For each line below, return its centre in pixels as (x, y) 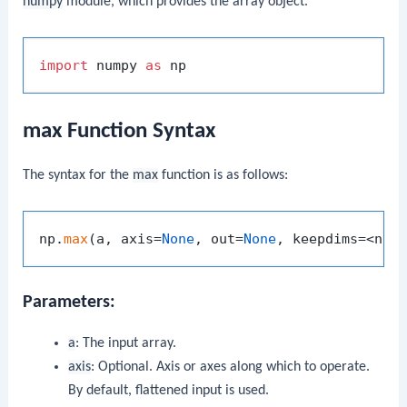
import (64, 65)
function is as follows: (223, 176)
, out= (219, 239)
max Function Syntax (119, 132)
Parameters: (69, 302)
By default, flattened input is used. (168, 390)
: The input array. (125, 343)
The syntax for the (78, 176)
